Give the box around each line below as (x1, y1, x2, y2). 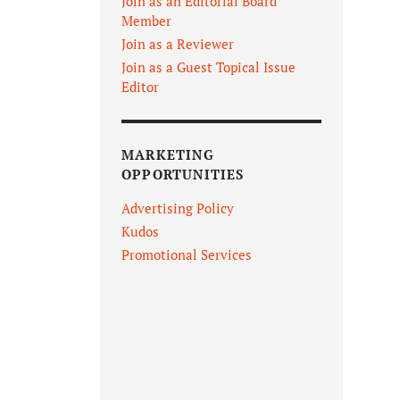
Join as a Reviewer (121, 35, 234, 54)
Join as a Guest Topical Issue (121, 58, 296, 77)
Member (121, 12, 171, 30)
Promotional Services (121, 246, 252, 264)
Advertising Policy (121, 199, 234, 218)
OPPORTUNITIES (121, 165, 245, 184)
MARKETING (121, 146, 214, 164)
